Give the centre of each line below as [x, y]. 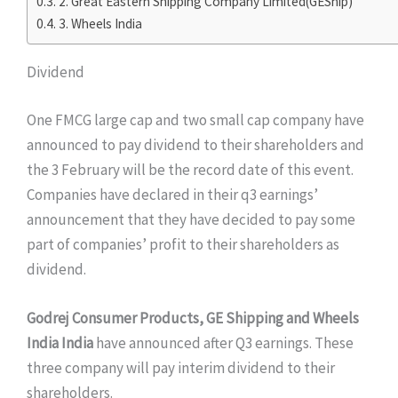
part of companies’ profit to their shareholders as [183, 244]
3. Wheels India [101, 24]
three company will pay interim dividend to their [181, 368]
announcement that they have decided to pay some [191, 219]
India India [60, 343]
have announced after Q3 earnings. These [223, 343]
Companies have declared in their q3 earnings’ [172, 194]
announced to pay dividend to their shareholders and [195, 144]
